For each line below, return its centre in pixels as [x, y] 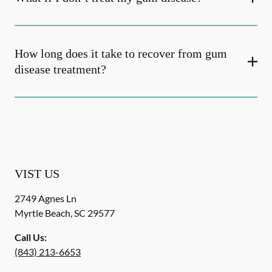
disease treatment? [60, 69]
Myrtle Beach [42, 213]
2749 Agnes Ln [46, 198]
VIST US [37, 174]
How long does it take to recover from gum [121, 53]
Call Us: [31, 237]
